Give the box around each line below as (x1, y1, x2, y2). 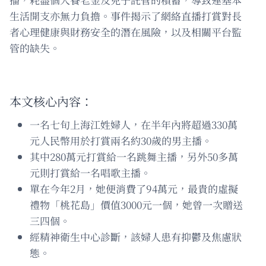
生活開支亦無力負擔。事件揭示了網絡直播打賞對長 (9, 8, 242, 23)
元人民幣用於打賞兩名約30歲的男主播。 (30, 132, 212, 148)
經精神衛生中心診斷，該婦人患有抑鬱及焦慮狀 (30, 229, 242, 244)
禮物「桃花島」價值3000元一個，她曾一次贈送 (30, 197, 243, 212)
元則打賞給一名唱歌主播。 (30, 164, 151, 180)
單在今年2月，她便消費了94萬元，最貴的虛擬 (30, 180, 238, 196)
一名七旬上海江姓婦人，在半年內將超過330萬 (30, 116, 237, 132)
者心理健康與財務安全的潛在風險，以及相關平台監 (9, 24, 242, 39)
